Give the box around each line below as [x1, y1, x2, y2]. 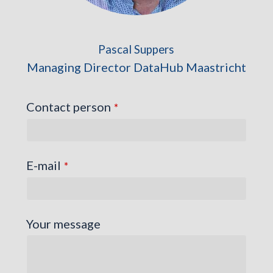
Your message [26, 216, 101, 231]
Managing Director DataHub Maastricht [26, 59, 246, 74]
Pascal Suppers [98, 42, 175, 56]
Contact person [26, 99, 111, 114]
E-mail [26, 157, 61, 172]
